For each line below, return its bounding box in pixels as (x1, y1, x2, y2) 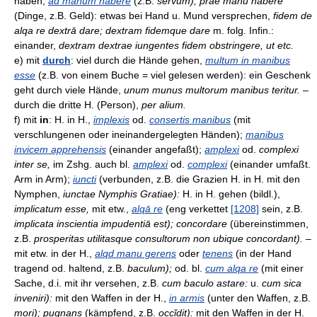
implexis (93, 114, 129, 125)
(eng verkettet (163, 203, 231, 214)
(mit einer (258, 263, 304, 274)
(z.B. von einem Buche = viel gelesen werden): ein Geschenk (35, 69, 311, 81)
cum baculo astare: (162, 277, 248, 289)
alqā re (132, 203, 163, 214)
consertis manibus (149, 114, 231, 125)
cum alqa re (205, 263, 258, 274)
